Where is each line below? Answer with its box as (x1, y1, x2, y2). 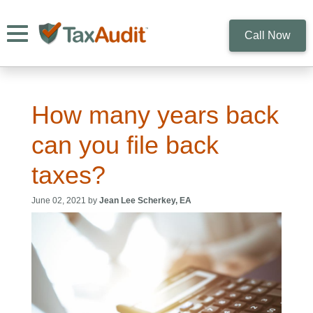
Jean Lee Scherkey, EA (99, 196, 191, 205)
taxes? (31, 161, 105, 189)
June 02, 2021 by (31, 196, 99, 205)
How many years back (31, 101, 279, 129)
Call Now (245, 29, 291, 41)
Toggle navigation (17, 22, 105, 34)
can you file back (31, 131, 219, 159)
